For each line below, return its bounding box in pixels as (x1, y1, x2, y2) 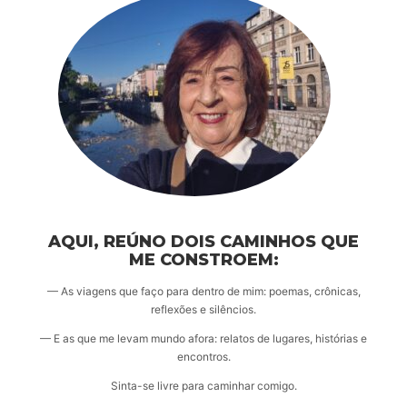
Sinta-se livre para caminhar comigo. (110, 379, 297, 393)
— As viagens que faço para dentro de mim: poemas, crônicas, (46, 284, 361, 299)
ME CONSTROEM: (128, 250, 279, 271)
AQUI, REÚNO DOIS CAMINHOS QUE (48, 232, 359, 253)
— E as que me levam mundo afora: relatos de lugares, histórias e (40, 332, 367, 346)
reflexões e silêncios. (151, 303, 256, 317)
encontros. (176, 350, 231, 364)
